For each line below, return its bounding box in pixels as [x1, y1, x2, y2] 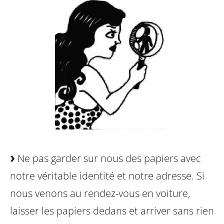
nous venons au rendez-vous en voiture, [10, 186, 190, 200]
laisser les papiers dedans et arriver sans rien [10, 203, 214, 217]
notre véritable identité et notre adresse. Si [10, 168, 204, 182]
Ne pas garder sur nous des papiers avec [15, 151, 201, 165]
